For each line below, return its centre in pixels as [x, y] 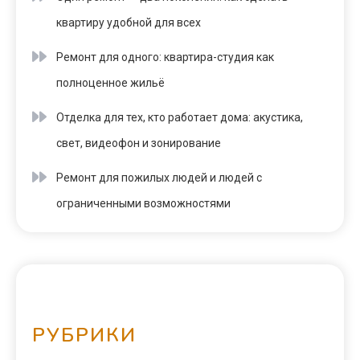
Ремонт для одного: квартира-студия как [165, 57]
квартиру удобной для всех [129, 23]
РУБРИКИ [84, 335]
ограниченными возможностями [143, 204]
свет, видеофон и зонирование [139, 143]
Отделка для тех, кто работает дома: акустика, [180, 118]
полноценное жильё [110, 83]
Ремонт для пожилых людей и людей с [159, 178]
